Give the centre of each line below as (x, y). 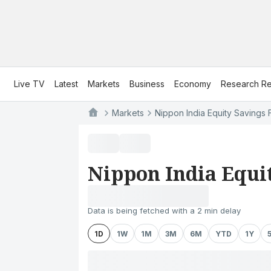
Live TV (29, 84)
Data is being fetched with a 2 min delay (164, 211)
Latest (66, 84)
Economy (193, 84)
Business (147, 84)
